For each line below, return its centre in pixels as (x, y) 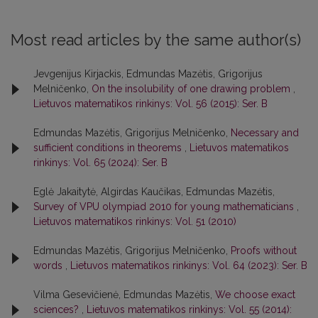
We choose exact (255, 295)
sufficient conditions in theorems (109, 148)
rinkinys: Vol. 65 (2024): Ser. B (100, 163)
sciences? (57, 310)
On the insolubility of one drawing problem (192, 89)
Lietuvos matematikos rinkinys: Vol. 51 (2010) (135, 222)
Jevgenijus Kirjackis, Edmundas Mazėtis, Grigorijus (148, 74)
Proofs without (264, 251)
